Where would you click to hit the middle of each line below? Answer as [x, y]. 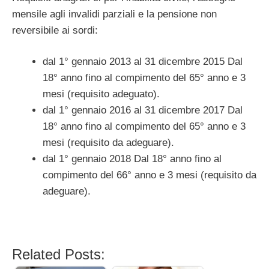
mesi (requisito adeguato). [101, 94]
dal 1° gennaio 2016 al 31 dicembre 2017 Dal [143, 110]
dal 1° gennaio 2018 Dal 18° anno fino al [132, 159]
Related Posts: [59, 255]
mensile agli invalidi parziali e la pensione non [114, 14]
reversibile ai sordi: [55, 30]
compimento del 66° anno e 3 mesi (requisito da [150, 175]
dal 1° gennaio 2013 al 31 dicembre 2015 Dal [143, 62]
